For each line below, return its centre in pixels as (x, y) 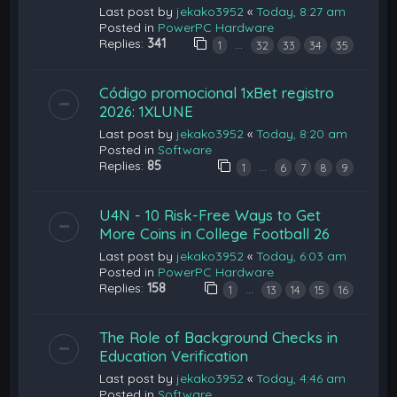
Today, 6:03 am (302, 256)
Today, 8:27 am (301, 11)
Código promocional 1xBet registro (217, 92)
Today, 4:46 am (301, 378)
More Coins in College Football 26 (215, 233)
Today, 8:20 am (302, 133)
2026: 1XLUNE (147, 111)
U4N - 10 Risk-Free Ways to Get (210, 214)
